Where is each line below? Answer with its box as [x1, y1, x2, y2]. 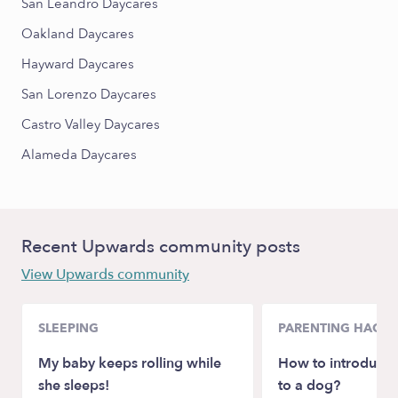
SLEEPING [38, 320, 99, 337]
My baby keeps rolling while [38, 354, 221, 373]
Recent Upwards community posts [21, 235, 300, 259]
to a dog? [278, 376, 340, 395]
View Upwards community [21, 265, 189, 284]
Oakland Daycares [21, 25, 134, 43]
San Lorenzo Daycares [21, 85, 156, 103]
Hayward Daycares [21, 55, 134, 73]
